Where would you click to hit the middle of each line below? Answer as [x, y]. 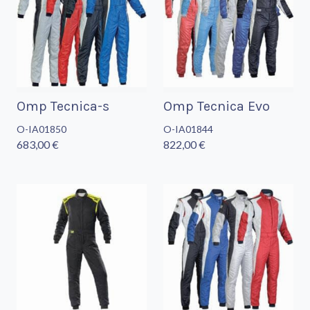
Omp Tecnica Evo [217, 107]
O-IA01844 [188, 129]
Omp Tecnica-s [63, 107]
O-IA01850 [42, 129]
